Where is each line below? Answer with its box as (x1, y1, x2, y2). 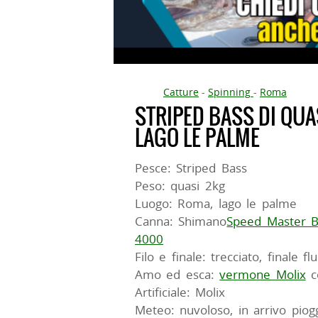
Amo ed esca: (135, 265, 220, 283)
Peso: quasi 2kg (135, 177, 225, 194)
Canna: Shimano (135, 212, 227, 229)
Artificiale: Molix (135, 283, 226, 300)
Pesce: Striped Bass (135, 159, 247, 176)
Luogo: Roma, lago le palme (135, 194, 297, 212)
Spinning (208, 84, 251, 99)
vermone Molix (219, 265, 306, 283)
